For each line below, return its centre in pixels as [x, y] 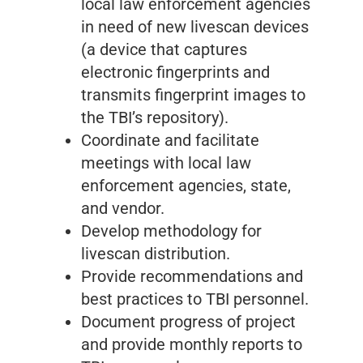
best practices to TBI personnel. [195, 299]
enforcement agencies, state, [186, 186]
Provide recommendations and [192, 277]
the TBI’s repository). [155, 118]
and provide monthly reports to [192, 345]
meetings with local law [166, 163]
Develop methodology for [171, 231]
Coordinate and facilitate [170, 141]
